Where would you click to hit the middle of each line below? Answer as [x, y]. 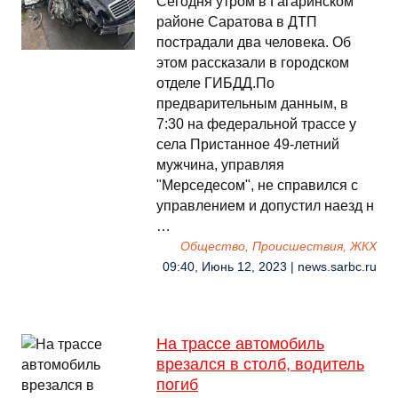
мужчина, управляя [220, 165]
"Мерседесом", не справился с [257, 185]
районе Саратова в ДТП [237, 22]
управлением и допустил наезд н [265, 206]
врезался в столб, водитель [260, 364]
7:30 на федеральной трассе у [256, 124]
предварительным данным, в [252, 103]
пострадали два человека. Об [254, 42]
